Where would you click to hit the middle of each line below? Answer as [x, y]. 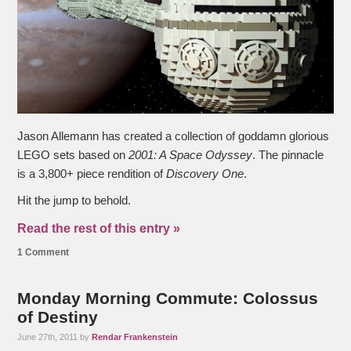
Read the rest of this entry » [99, 229]
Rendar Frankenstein [135, 337]
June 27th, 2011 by [55, 337]
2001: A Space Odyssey [191, 156]
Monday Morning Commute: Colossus [168, 299]
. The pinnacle [288, 156]
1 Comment [43, 253]
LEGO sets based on [73, 156]
